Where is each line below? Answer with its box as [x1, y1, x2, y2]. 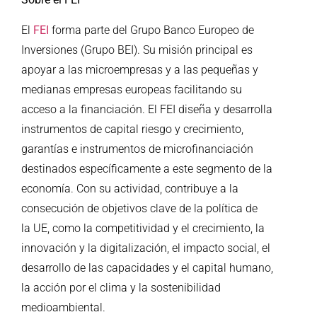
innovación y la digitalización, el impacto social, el [21, 241, 270, 255]
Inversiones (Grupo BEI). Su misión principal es [21, 42, 253, 57]
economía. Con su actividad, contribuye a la [21, 181, 238, 195]
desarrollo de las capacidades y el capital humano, [21, 260, 273, 275]
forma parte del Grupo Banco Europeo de [52, 23, 254, 37]
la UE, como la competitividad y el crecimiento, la [21, 221, 265, 235]
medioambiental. [21, 300, 105, 314]
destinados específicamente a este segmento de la [21, 161, 272, 175]
